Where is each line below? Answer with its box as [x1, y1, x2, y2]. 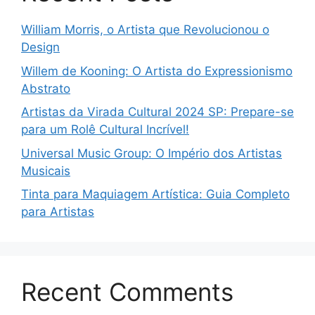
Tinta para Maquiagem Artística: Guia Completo [21, 187, 290, 202]
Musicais [21, 163, 70, 178]
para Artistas [21, 205, 94, 219]
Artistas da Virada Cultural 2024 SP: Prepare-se [21, 105, 294, 120]
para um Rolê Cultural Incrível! [21, 122, 189, 137]
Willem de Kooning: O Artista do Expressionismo [21, 63, 292, 78]
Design [21, 40, 60, 55]
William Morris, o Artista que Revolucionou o [21, 22, 269, 37]
